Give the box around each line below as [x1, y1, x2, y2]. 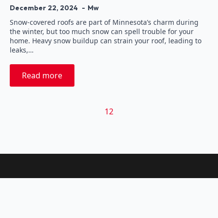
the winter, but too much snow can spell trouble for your [10, 26, 194, 36]
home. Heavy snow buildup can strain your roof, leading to [10, 36, 201, 45]
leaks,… [10, 45, 34, 54]
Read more [22, 70, 62, 81]
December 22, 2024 [10, 3, 79, 12]
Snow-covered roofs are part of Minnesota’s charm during [10, 17, 199, 27]
